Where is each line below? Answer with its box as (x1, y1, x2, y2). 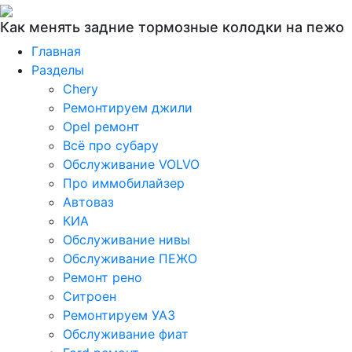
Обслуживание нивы (63, 232, 190, 247)
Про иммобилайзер (63, 175, 185, 191)
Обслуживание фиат (63, 326, 189, 342)
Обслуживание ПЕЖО (63, 251, 197, 266)
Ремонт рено (63, 269, 142, 285)
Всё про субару (63, 137, 159, 153)
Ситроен (63, 288, 116, 304)
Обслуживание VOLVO (63, 156, 200, 172)
